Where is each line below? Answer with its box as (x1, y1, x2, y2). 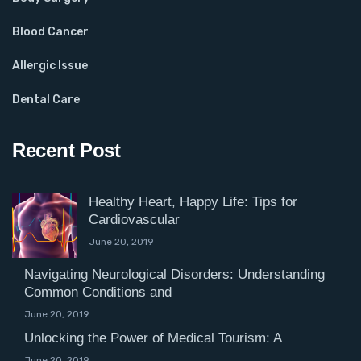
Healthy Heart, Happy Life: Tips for (89, 193, 297, 210)
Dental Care (12, 92, 80, 106)
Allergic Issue (12, 58, 88, 73)
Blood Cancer (12, 24, 89, 39)
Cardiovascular (89, 211, 180, 227)
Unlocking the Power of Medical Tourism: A (24, 330, 282, 346)
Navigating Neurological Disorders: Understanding (24, 266, 325, 282)
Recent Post (12, 139, 121, 161)
